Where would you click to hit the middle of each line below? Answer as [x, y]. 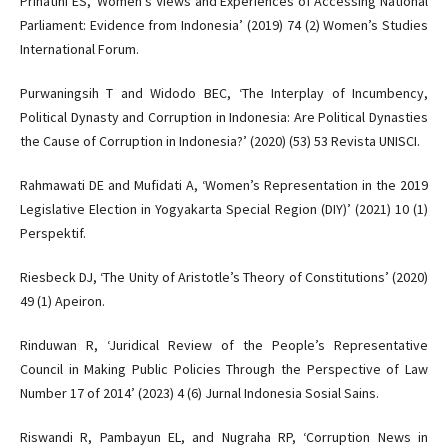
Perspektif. [52, 232]
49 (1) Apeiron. [62, 300]
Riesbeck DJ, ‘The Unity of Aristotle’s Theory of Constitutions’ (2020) [224, 276]
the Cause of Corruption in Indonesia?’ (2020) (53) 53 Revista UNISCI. [219, 140]
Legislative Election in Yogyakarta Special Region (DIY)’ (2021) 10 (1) [224, 208]
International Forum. [79, 48]
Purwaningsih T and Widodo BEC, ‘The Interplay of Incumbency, [224, 92]
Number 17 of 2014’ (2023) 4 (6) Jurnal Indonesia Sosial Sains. [199, 392]
